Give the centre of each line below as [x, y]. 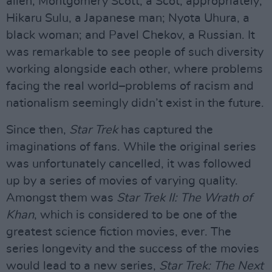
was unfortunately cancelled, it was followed [129, 164]
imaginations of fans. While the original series [131, 147]
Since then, [38, 130]
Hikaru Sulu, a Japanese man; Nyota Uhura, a [128, 18]
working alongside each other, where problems [134, 69]
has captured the [165, 130]
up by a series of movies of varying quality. [122, 181]
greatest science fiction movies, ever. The [119, 232]
